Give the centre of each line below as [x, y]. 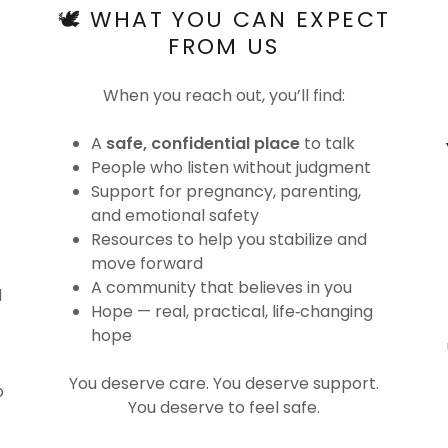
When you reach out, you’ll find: [224, 95]
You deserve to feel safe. [224, 407]
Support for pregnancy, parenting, [226, 191]
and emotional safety [175, 215]
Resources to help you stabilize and [229, 239]
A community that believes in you [222, 287]
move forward [147, 263]
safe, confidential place [203, 143]
